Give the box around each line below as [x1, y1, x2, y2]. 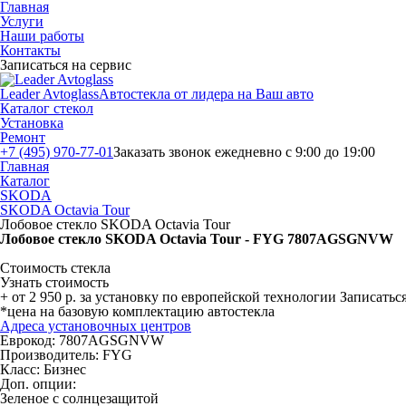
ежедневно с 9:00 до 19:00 [215, 144, 375, 159]
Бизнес [43, 362, 86, 377]
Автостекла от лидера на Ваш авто [99, 86, 314, 101]
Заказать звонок [113, 144, 211, 159]
